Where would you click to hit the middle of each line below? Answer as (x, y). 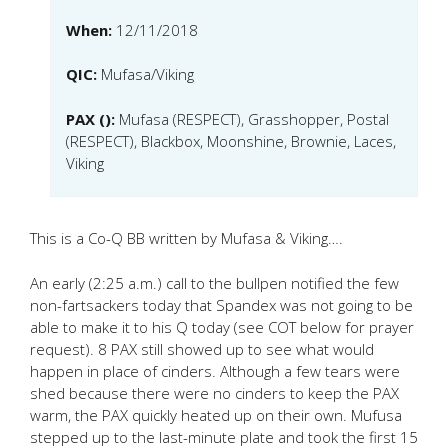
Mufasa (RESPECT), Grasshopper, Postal (254, 118)
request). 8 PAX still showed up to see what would (202, 348)
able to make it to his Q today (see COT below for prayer (222, 326)
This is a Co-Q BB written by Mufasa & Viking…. (186, 238)
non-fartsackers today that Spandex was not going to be (221, 304)
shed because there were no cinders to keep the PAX (214, 392)
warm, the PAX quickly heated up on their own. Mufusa (216, 414)
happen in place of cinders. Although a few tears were (215, 370)
